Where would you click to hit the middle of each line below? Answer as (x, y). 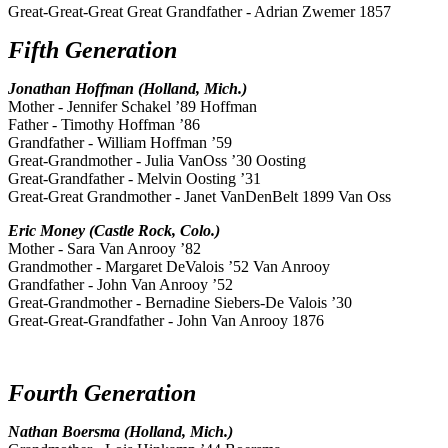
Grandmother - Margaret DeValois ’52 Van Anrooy (169, 267)
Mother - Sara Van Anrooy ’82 (104, 249)
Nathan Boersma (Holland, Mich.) (120, 432)
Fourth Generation (102, 393)
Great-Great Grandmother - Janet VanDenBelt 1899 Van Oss (199, 197)
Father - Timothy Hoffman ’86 (104, 125)
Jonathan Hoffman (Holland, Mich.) (127, 89)
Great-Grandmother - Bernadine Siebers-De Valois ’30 (180, 303)
